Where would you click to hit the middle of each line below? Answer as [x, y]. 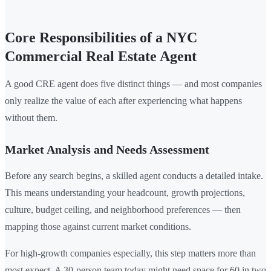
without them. [31, 117]
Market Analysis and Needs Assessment [107, 149]
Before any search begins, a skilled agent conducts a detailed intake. [134, 175]
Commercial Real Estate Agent [101, 56]
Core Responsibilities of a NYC [101, 37]
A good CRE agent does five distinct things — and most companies [133, 83]
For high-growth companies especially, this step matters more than [130, 253]
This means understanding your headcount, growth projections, [125, 192]
